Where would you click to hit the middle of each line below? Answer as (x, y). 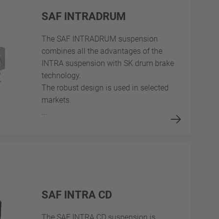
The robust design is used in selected (105, 88)
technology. (63, 76)
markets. (56, 100)
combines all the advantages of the (102, 51)
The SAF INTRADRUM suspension (99, 39)
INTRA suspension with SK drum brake (108, 64)
